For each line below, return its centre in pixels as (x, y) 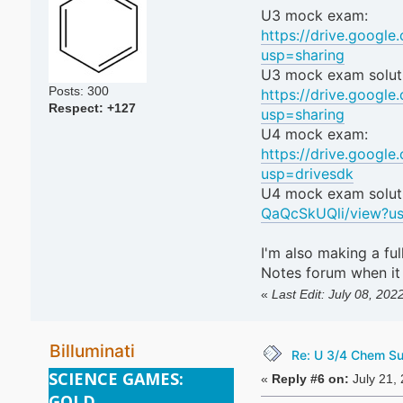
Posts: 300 (78, 91)
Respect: (77, 108)
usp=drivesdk (307, 174)
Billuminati (92, 351)
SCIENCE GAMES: (116, 379)
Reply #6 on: (310, 379)
